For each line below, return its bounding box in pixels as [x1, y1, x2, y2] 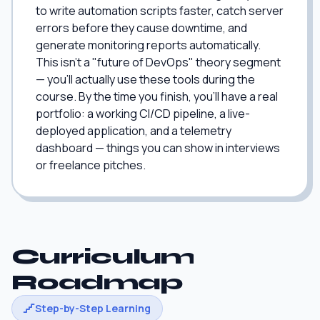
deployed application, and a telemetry [36, 123, 231, 139]
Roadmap [11, 269, 182, 295]
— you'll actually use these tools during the [36, 71, 255, 87]
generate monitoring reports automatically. [36, 37, 261, 53]
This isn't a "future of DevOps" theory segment [36, 54, 281, 70]
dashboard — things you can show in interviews [36, 140, 280, 156]
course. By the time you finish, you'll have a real [36, 89, 278, 104]
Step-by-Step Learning [35, 301, 151, 315]
